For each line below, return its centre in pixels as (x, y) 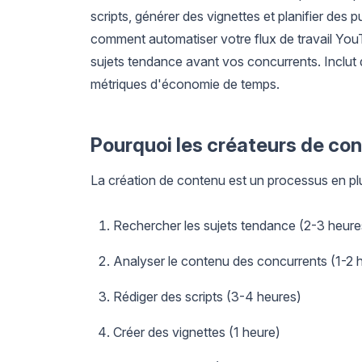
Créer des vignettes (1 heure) (197, 332)
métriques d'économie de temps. (185, 84)
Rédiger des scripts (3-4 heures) (207, 296)
